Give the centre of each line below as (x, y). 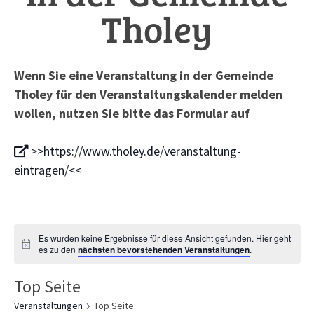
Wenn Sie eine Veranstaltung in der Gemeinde (143, 75)
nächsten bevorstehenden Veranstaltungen (164, 250)
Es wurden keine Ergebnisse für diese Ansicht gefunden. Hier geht (165, 238)
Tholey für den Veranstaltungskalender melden (148, 94)
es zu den (59, 249)
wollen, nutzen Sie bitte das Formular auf (131, 113)
